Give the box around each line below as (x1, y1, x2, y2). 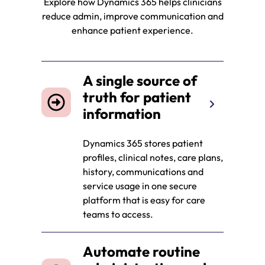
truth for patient (83, 88, 191, 106)
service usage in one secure (83, 180, 197, 192)
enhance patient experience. (72, 24, 193, 37)
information (83, 105, 164, 123)
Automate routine (83, 243, 200, 261)
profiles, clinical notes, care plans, (83, 151, 223, 164)
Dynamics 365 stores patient (83, 137, 203, 150)
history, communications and (83, 166, 203, 178)
